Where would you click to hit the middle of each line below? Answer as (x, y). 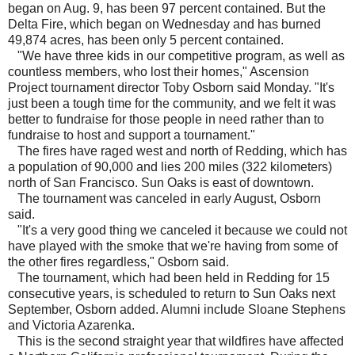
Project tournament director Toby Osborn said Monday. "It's (171, 88)
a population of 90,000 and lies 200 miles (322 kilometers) (170, 167)
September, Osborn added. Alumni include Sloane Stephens (177, 310)
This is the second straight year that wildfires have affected (176, 342)
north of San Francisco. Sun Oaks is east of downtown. (161, 183)
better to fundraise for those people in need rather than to (166, 120)
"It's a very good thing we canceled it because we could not (177, 231)
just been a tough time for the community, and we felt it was (172, 104)
